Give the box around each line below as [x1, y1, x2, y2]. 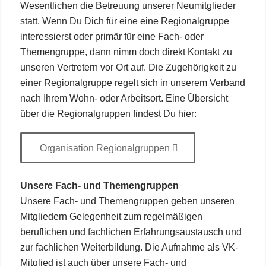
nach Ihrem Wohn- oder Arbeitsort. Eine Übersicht [20, 93, 228, 104]
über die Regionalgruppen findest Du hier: [20, 109, 197, 119]
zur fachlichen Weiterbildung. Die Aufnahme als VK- [20, 242, 238, 252]
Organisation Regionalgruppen [39, 142, 170, 153]
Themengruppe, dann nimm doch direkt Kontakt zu [20, 47, 232, 58]
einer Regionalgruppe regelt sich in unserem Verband [20, 78, 245, 88]
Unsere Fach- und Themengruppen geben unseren [20, 195, 235, 206]
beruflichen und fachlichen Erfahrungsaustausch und [20, 226, 242, 237]
